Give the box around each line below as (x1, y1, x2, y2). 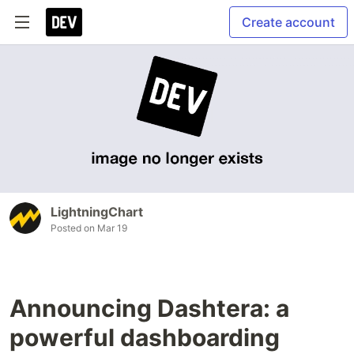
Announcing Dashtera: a (9, 294, 289, 323)
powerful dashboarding (9, 323, 280, 352)
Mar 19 (97, 222, 127, 235)
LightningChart (51, 204, 143, 220)
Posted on (51, 222, 97, 235)
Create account (242, 14, 335, 30)
